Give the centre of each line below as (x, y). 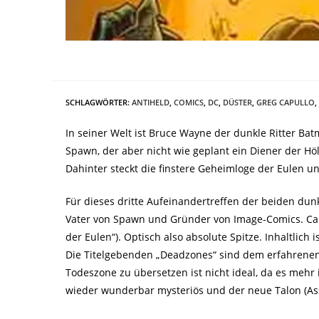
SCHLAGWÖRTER (96, 102)
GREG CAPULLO (286, 102)
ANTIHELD (151, 102)
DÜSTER (237, 102)
